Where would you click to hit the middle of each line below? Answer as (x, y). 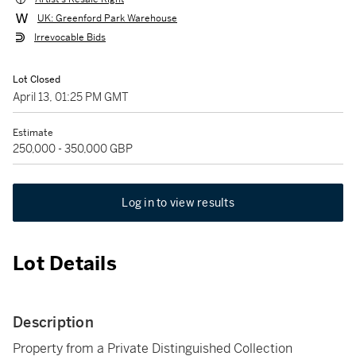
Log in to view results (178, 203)
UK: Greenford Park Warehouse (107, 19)
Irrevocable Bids (70, 38)
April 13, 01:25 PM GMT (71, 97)
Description (53, 322)
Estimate (33, 133)
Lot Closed (37, 79)
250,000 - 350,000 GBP (73, 149)
